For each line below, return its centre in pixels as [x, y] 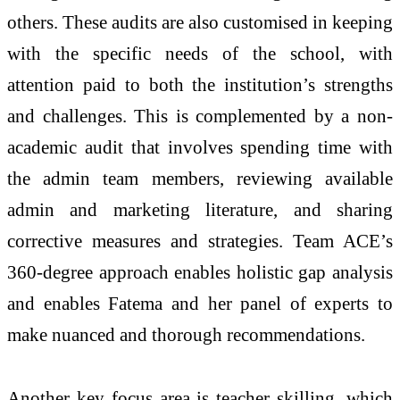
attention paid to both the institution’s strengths [200, 84]
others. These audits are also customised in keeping [200, 21]
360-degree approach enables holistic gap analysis [200, 271]
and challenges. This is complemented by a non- [200, 115]
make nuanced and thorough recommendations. [188, 334]
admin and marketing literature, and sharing [200, 209]
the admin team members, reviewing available [200, 178]
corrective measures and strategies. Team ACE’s [200, 240]
